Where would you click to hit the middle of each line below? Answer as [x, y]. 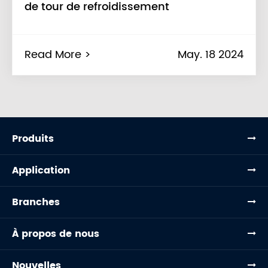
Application [41, 171]
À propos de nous [56, 234]
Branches [36, 202]
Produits [33, 139]
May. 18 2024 [211, 55]
